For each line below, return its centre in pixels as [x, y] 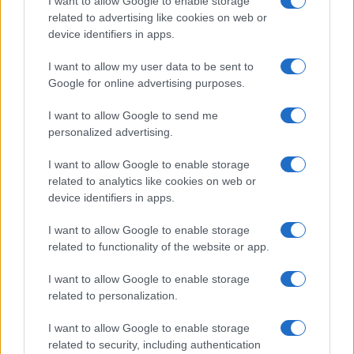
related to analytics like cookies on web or [152, 181]
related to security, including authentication [154, 345]
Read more [62, 119]
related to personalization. [113, 296]
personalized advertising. [111, 132]
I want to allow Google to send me [133, 115]
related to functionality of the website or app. [159, 247]
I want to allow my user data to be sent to [151, 66]
